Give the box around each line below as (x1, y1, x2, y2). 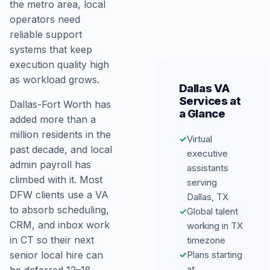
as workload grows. (10, 74, 99, 86)
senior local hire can (10, 249, 103, 261)
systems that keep (10, 43, 92, 55)
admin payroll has (10, 159, 91, 171)
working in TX (186, 219, 243, 231)
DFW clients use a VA (10, 189, 108, 201)
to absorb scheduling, (10, 204, 109, 216)
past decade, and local (10, 143, 112, 155)
